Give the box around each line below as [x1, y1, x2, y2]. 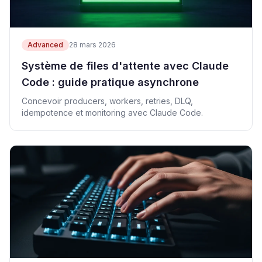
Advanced [27, 40, 63, 49]
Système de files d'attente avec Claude [22, 60, 229, 72]
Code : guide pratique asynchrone [22, 76, 199, 88]
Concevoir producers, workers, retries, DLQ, [22, 96, 193, 106]
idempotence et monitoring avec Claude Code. [22, 108, 203, 118]
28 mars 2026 [69, 40, 116, 49]
